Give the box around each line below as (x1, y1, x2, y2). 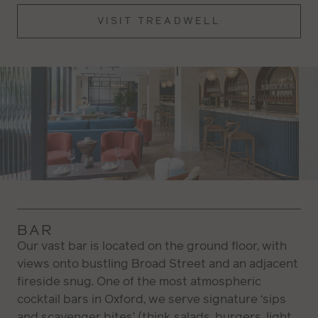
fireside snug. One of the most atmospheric (17, 273, 261, 290)
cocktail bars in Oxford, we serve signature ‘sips (17, 290, 286, 308)
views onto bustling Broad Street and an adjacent (17, 255, 298, 273)
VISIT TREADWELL (97, 14, 221, 28)
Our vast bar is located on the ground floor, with (17, 237, 287, 255)
